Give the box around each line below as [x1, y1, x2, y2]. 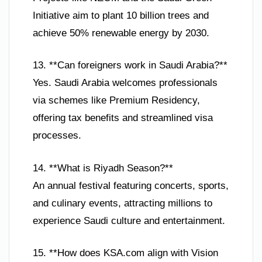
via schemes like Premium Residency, [33, 95, 200, 106]
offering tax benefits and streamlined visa [33, 112, 213, 124]
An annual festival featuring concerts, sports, [33, 180, 229, 191]
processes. [33, 130, 81, 142]
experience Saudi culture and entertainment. [33, 215, 225, 226]
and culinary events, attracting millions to [33, 197, 212, 209]
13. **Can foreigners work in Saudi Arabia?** [33, 60, 227, 71]
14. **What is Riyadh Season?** [33, 162, 173, 174]
